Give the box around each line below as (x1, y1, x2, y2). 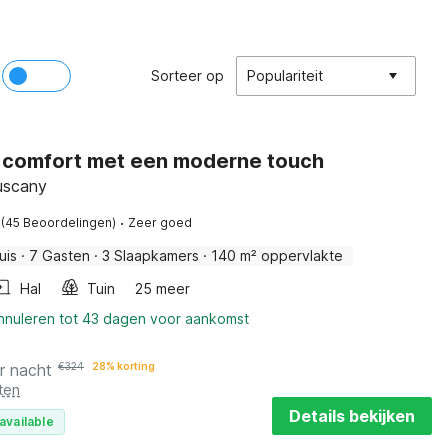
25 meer (135, 280, 190, 297)
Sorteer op (151, 67, 224, 84)
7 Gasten (29, 247, 90, 264)
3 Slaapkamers (102, 247, 199, 264)
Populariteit (247, 67, 323, 84)
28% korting (92, 360, 155, 372)
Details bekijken (288, 406, 415, 426)
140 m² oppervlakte (211, 247, 343, 264)
